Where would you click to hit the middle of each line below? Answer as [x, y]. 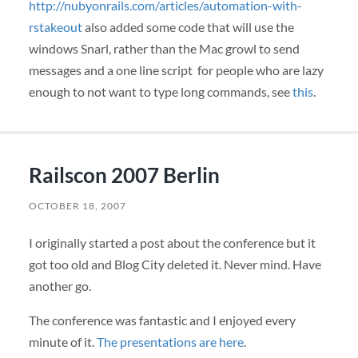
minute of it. [62, 342]
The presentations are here [170, 342]
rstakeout [55, 27]
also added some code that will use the [188, 27]
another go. [60, 285]
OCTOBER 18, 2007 [77, 205]
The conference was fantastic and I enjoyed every [162, 320]
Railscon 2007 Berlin [124, 175]
